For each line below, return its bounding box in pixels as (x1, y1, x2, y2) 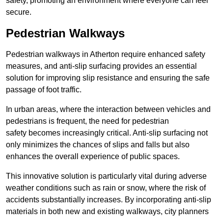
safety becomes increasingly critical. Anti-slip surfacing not (6, 129, 208, 137)
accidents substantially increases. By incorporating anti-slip (6, 195, 211, 204)
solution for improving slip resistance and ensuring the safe (6, 74, 210, 82)
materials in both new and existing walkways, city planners (6, 207, 209, 216)
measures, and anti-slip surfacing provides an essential (6, 62, 197, 71)
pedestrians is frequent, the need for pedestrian (6, 117, 169, 126)
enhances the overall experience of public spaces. (6, 152, 180, 161)
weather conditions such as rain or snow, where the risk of (6, 184, 206, 192)
